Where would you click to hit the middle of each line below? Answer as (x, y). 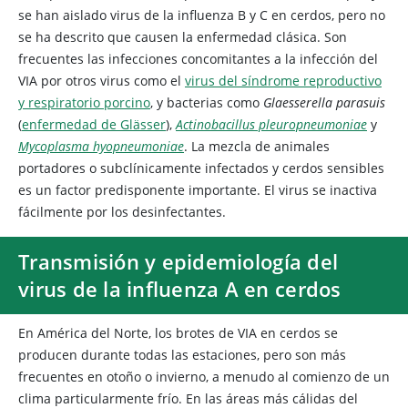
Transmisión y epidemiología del (178, 261)
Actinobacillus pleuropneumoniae (271, 124)
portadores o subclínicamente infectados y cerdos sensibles (201, 168)
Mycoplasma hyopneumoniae (101, 146)
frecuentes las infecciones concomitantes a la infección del (198, 59)
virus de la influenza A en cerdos (180, 289)
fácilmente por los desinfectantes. (122, 212)
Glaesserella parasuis (324, 102)
